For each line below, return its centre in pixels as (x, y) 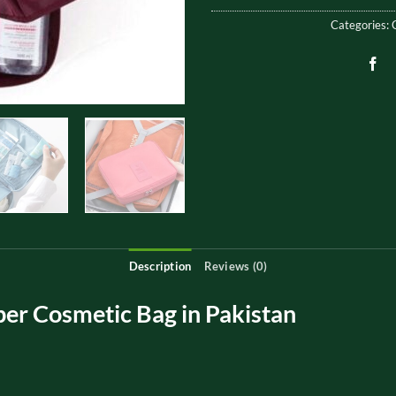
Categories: (361, 24)
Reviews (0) (236, 266)
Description (160, 266)
